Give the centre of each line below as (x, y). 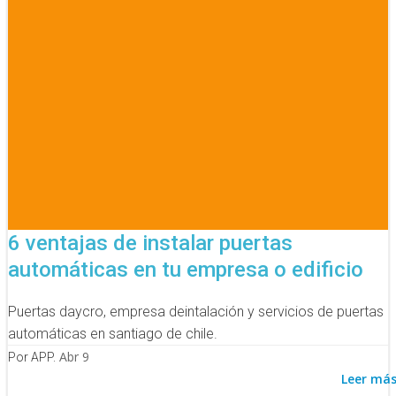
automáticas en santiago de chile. (113, 333)
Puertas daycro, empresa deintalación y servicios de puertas (196, 311)
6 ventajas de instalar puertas (150, 243)
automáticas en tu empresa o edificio (186, 269)
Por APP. (32, 357)
